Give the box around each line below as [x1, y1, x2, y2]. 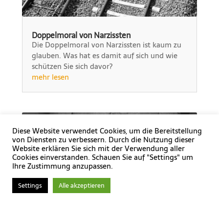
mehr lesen [31, 70, 69, 83]
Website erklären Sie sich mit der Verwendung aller [12, 142, 185, 154]
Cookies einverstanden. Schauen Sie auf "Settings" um [12, 151, 193, 163]
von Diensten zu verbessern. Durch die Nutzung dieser [12, 133, 195, 146]
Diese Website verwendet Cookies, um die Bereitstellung [12, 125, 202, 137]
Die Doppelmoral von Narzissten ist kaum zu [31, 38, 181, 51]
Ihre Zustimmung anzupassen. [12, 160, 113, 172]
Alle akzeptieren [59, 180, 105, 191]
